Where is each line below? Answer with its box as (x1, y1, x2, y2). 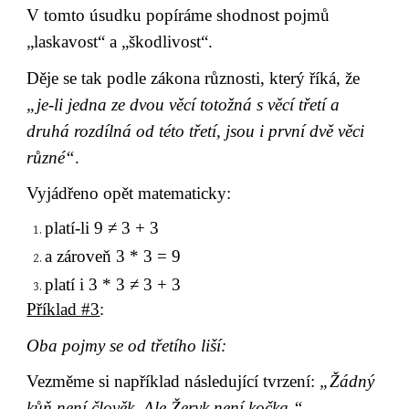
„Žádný (320, 372, 375, 392)
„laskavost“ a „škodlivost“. (26, 32, 214, 52)
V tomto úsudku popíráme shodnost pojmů (26, 5, 330, 26)
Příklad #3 (26, 299, 100, 320)
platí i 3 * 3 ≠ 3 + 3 (45, 275, 182, 295)
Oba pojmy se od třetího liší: (26, 335, 227, 355)
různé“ (26, 147, 76, 167)
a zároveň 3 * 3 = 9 (45, 246, 182, 267)
